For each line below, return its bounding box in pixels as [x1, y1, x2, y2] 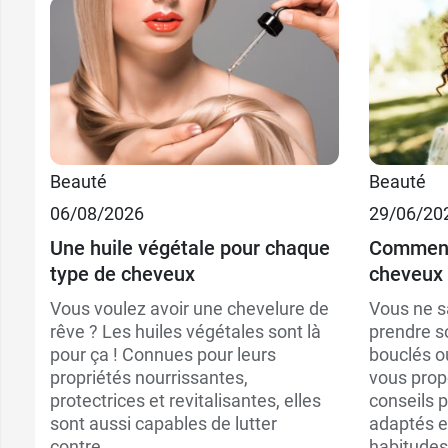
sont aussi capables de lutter [50, 412, 277, 434]
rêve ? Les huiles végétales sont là [50, 320, 321, 342]
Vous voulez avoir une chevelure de [50, 297, 329, 319]
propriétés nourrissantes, [50, 366, 248, 388]
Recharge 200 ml [291, 224, 383, 239]
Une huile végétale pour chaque [50, 235, 330, 260]
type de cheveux [50, 261, 195, 286]
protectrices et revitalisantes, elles [50, 389, 321, 411]
